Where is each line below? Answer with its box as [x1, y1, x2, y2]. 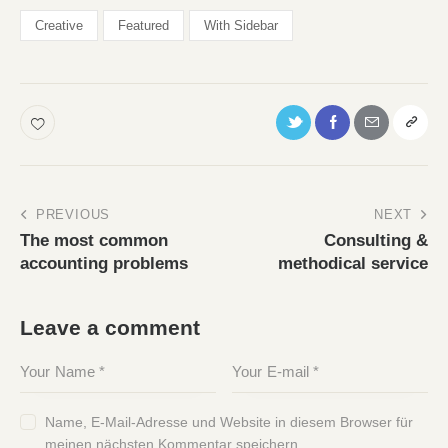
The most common [20, 230, 168, 250]
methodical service [278, 253, 428, 273]
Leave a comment [20, 315, 200, 339]
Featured [118, 18, 170, 34]
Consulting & [324, 230, 428, 250]
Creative [35, 18, 83, 34]
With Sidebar [204, 18, 279, 34]
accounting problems [20, 253, 188, 273]
